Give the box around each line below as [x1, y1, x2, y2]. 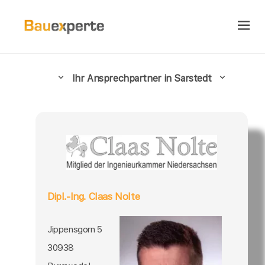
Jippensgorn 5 [47, 224, 102, 235]
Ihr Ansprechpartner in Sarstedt [72, 72, 212, 84]
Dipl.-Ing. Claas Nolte [47, 190, 140, 203]
